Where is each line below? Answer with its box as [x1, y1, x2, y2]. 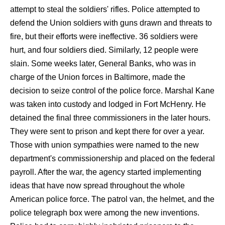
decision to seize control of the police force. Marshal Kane [10, 86, 214, 95]
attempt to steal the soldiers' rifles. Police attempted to [10, 5, 200, 14]
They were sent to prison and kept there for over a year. [10, 127, 204, 136]
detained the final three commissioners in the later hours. [10, 114, 210, 122]
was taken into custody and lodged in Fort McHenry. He [10, 100, 206, 108]
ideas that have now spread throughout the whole [10, 181, 185, 190]
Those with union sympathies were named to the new [10, 141, 199, 149]
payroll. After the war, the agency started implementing [10, 168, 201, 176]
